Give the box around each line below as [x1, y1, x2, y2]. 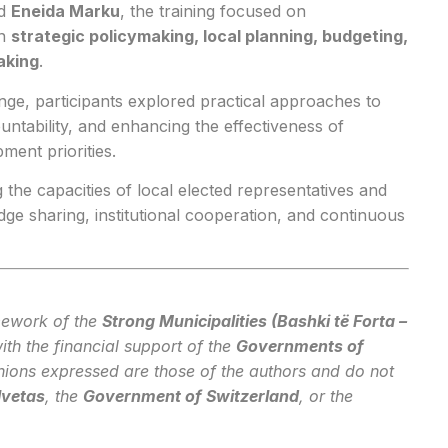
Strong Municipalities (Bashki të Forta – [102, 310, 407, 331]
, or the [299, 385, 353, 406]
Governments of [236, 335, 364, 356]
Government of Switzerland [83, 385, 299, 406]
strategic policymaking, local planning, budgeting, [11, 26, 408, 47]
